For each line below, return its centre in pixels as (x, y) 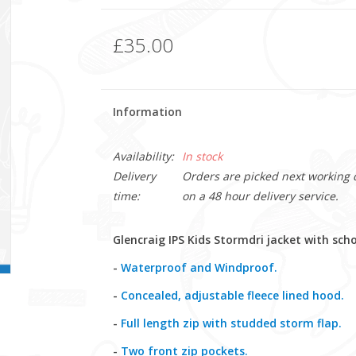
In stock (202, 156)
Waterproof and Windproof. (199, 267)
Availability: (143, 156)
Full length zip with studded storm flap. (231, 323)
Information (147, 112)
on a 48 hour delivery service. (260, 196)
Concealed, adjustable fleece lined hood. (232, 295)
